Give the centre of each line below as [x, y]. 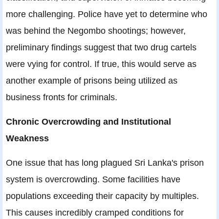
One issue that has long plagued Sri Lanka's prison [105, 163]
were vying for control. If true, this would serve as [101, 64]
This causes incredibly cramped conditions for [95, 213]
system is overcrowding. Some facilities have [93, 179]
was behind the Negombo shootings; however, [96, 31]
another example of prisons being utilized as [92, 81]
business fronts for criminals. [62, 97]
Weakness [27, 138]
